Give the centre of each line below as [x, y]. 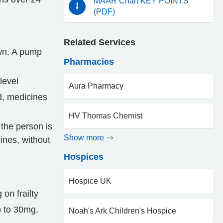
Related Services [100, 42]
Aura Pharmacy [96, 86]
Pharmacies [89, 62]
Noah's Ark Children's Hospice [122, 211]
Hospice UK [90, 181]
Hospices [84, 157]
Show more [84, 138]
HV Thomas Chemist [106, 116]
